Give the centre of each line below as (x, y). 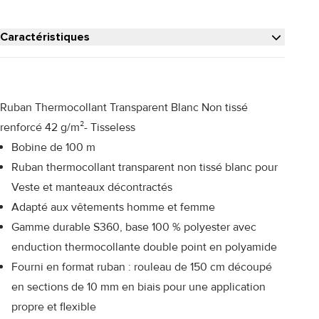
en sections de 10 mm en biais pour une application (138, 287)
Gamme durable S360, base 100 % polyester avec (134, 227)
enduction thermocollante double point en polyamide (144, 247)
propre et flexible (54, 307)
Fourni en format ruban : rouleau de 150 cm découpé (142, 267)
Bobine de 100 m (53, 147)
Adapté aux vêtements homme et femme (113, 207)
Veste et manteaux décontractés (92, 187)
